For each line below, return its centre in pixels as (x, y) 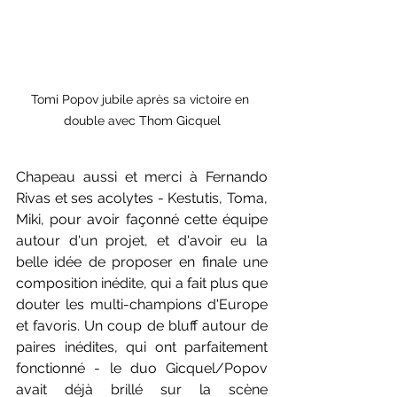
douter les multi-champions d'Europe (142, 305)
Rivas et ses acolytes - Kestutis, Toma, (142, 198)
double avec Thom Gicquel (142, 121)
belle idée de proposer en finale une (142, 262)
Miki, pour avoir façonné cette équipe (142, 220)
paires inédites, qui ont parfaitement (142, 347)
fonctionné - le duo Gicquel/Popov (142, 369)
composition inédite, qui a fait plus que (142, 284)
